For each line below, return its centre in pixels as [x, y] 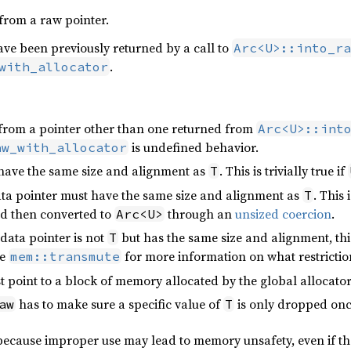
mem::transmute [65, 257]
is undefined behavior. [193, 147]
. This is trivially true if [283, 171]
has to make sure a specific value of [119, 304]
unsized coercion [283, 213]
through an [199, 213]
